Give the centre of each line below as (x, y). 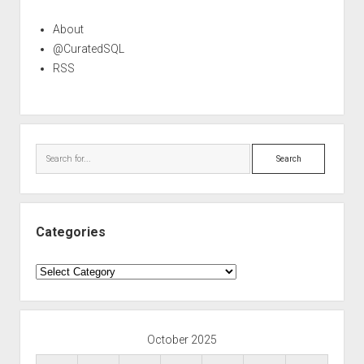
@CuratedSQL (88, 49)
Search (270, 153)
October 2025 (182, 340)
